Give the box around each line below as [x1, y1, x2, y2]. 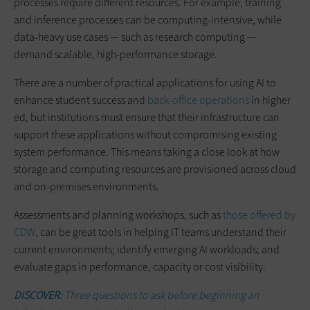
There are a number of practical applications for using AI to [14, 75, 276, 91]
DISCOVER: [14, 288, 64, 303]
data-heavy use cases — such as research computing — [14, 30, 256, 45]
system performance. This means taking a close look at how [14, 145, 280, 160]
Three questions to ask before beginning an [64, 288, 259, 303]
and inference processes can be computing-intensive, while [14, 12, 282, 28]
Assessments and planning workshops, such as [14, 208, 223, 223]
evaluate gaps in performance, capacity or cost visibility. [14, 259, 266, 275]
